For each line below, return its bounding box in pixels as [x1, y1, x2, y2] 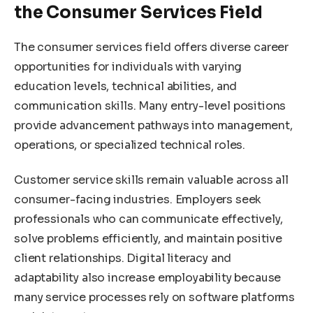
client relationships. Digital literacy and [14, 250, 232, 265]
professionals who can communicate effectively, [14, 211, 283, 226]
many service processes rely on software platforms [14, 289, 296, 305]
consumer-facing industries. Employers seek [14, 191, 262, 207]
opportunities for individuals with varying [14, 59, 242, 75]
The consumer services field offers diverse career [14, 40, 289, 55]
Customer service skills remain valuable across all [14, 172, 289, 187]
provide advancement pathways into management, [14, 118, 293, 133]
